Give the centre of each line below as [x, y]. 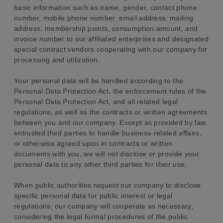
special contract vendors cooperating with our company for [111, 49]
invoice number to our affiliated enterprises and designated [111, 39]
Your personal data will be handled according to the [99, 81]
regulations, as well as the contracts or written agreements [111, 112]
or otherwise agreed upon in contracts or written [93, 143]
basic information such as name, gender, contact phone [106, 7]
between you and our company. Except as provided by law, [111, 122]
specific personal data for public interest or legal [93, 196]
